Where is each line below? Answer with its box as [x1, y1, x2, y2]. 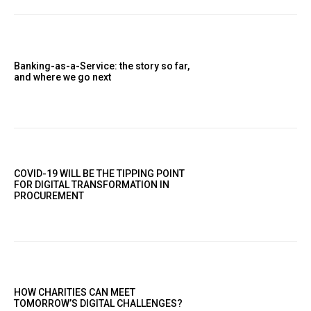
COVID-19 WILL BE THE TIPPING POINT [14, 167, 185, 179]
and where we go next [14, 71, 115, 83]
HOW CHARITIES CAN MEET [14, 287, 135, 299]
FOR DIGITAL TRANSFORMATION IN [14, 178, 169, 190]
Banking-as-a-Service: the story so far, [14, 60, 190, 72]
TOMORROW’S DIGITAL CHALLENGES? [14, 298, 183, 310]
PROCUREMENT [14, 190, 84, 201]
